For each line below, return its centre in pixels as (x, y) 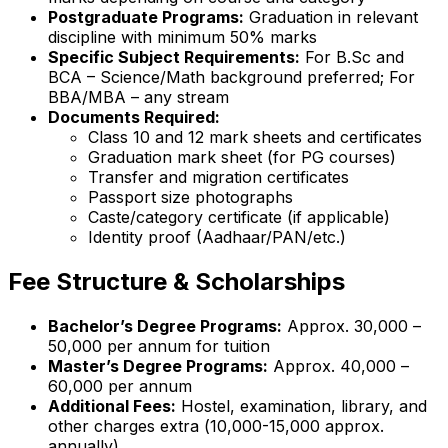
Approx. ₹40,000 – (338, 365)
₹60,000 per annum (120, 385)
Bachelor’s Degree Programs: (165, 325)
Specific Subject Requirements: (174, 57)
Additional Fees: (112, 405)
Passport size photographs (190, 197)
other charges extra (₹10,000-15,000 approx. (216, 425)
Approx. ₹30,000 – (351, 325)
